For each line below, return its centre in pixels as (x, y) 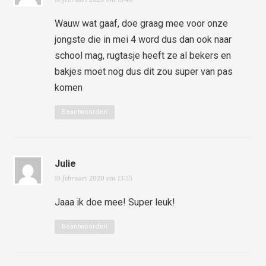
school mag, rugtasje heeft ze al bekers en (143, 55)
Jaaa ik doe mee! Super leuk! (115, 202)
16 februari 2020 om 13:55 (94, 178)
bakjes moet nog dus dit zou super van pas (144, 71)
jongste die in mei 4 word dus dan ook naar (143, 39)
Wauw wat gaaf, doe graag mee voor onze (142, 23)
